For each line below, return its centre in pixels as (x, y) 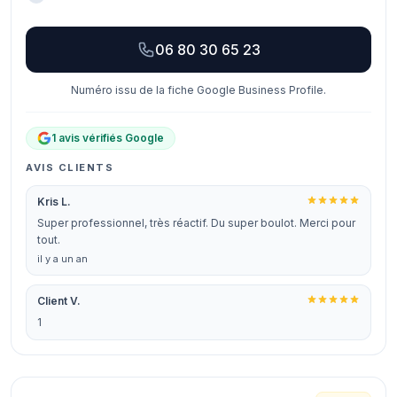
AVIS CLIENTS (70, 167)
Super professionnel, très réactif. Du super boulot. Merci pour (196, 223)
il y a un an (62, 259)
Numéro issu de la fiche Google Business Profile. (198, 90)
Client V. (59, 301)
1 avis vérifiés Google (108, 138)
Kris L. (54, 202)
